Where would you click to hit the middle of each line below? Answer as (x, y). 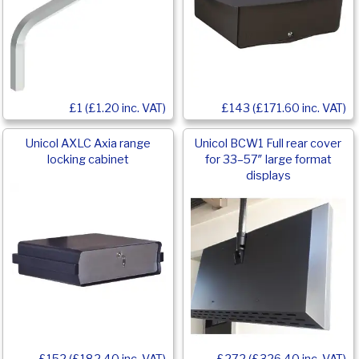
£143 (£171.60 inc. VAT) (284, 108)
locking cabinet (89, 159)
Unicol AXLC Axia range (89, 143)
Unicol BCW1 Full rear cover (268, 143)
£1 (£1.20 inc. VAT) (118, 108)
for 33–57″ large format (268, 159)
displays (268, 175)
